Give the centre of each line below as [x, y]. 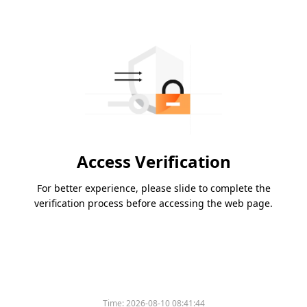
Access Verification [153, 162]
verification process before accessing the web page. [153, 204]
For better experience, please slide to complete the [153, 188]
